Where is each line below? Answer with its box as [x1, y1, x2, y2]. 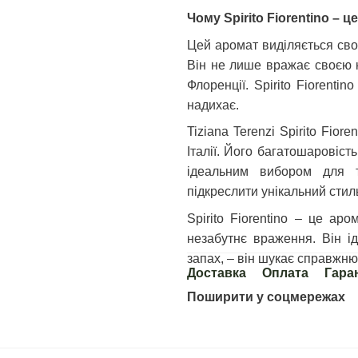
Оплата [262, 265, 308, 280]
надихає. [187, 97, 239, 112]
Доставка [187, 265, 246, 280]
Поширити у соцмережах [187, 289, 345, 304]
